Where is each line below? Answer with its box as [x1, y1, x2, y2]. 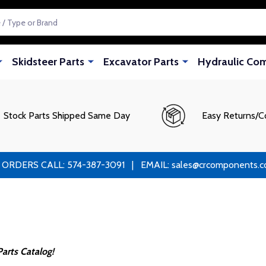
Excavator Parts [103, 55, 179, 69]
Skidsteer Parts [11, 55, 84, 69]
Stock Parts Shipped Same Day [3, 110, 130, 122]
